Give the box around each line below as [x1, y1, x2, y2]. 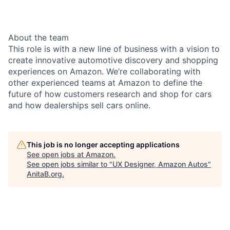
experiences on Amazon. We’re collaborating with [8, 66, 200, 76]
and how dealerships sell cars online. [8, 100, 150, 110]
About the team [8, 32, 69, 43]
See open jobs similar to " [27, 159, 112, 168]
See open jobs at [27, 149, 86, 159]
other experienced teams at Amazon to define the [8, 77, 202, 88]
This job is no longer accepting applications [27, 140, 180, 149]
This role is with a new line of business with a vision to [8, 43, 220, 54]
